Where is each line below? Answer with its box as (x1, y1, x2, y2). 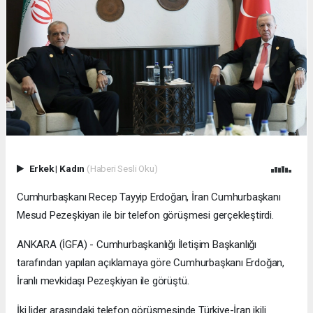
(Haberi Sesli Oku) (86, 163, 158, 175)
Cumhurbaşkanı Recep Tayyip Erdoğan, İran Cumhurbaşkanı (17, 191, 281, 204)
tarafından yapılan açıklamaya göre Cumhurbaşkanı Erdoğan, (17, 256, 285, 270)
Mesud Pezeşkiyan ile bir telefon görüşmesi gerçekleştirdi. (17, 209, 274, 222)
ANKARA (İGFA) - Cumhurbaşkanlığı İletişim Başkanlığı (17, 238, 257, 252)
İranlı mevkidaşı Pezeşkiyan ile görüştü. (17, 275, 189, 288)
